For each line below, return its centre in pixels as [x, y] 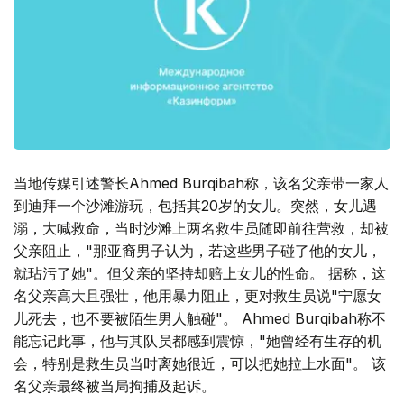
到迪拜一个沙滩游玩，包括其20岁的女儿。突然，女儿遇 [195, 206]
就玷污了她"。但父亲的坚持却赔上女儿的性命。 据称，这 [200, 274]
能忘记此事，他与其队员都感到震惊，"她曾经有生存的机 [197, 341]
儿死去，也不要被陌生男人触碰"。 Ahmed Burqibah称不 [200, 319]
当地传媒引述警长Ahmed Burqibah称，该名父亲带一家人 [201, 184]
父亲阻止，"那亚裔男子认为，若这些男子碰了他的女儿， [197, 251]
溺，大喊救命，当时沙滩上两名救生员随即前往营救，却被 [201, 229]
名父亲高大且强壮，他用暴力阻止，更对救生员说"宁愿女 [197, 296]
